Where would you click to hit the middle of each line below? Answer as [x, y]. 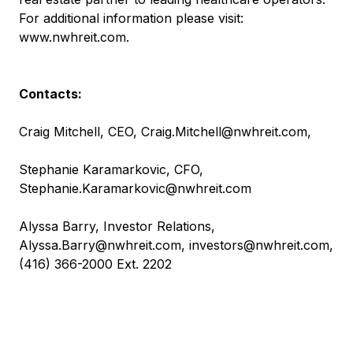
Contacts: [50, 93]
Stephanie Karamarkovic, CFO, [111, 169]
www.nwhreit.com [72, 37]
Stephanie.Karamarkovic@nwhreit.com [135, 188]
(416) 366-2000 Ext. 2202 [95, 264]
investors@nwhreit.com [259, 245]
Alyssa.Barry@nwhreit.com [100, 245]
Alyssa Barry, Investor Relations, [117, 226]
